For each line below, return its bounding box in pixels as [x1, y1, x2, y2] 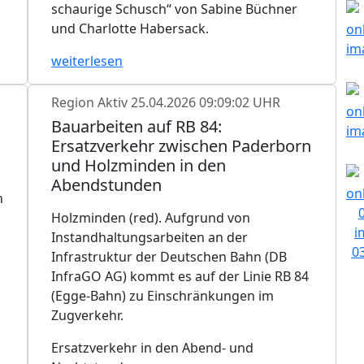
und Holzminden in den [51, 154, 226, 176]
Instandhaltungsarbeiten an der [51, 227, 248, 246]
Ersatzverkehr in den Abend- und [51, 338, 253, 357]
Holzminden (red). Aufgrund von [51, 208, 250, 227]
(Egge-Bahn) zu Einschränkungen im [51, 286, 274, 305]
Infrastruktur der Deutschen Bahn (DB [51, 247, 287, 266]
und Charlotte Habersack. [51, 19, 209, 37]
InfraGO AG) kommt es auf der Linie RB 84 [51, 266, 309, 285]
